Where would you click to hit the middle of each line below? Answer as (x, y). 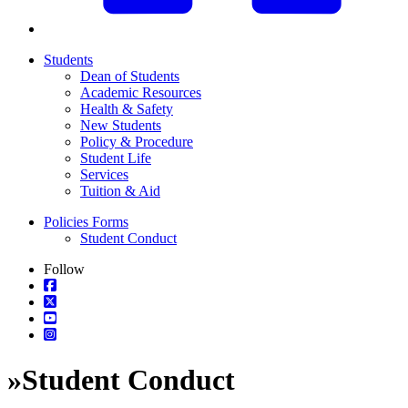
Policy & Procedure (137, 142)
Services (104, 175)
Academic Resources (141, 93)
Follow (64, 270)
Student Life (116, 158)
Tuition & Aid (120, 191)
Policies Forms (86, 222)
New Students (121, 126)
